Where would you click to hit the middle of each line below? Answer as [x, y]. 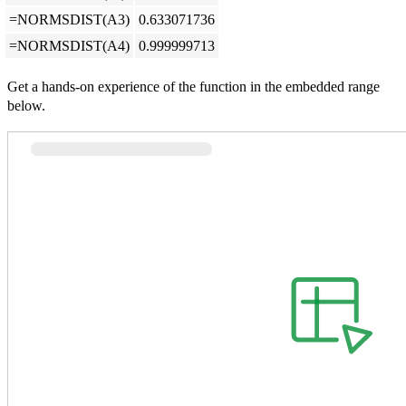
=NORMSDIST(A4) [69, 46]
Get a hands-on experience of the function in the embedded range [193, 87]
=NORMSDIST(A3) [69, 20]
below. [26, 106]
